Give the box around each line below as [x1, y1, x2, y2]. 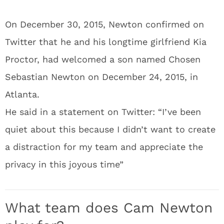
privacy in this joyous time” [5, 159, 123, 169]
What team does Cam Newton [5, 199, 212, 216]
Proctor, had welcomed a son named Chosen [5, 54, 200, 64]
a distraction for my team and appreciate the [5, 141, 203, 152]
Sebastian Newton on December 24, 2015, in [5, 71, 198, 82]
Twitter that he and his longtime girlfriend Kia [5, 36, 206, 47]
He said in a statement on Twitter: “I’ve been [5, 106, 201, 117]
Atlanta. [5, 89, 39, 99]
